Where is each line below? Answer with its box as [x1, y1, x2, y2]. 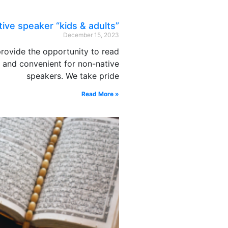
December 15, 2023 [63, 31, 119, 39]
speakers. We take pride [26, 70, 119, 81]
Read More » [81, 90, 119, 98]
